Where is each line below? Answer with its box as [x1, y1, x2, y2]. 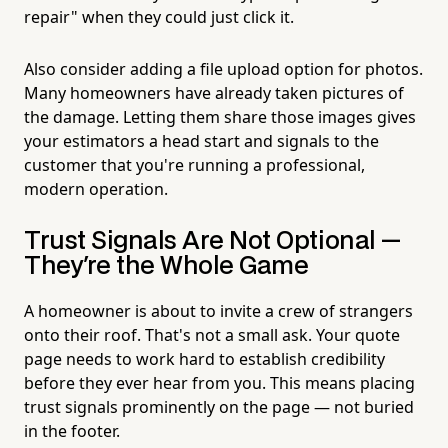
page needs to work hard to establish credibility [24, 347, 385, 370]
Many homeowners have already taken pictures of [24, 81, 404, 104]
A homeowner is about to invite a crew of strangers [24, 299, 413, 322]
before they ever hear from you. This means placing [24, 371, 415, 394]
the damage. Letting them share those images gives [24, 105, 416, 128]
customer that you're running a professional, [24, 153, 365, 176]
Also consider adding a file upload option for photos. [24, 57, 423, 80]
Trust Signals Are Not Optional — [24, 229, 401, 253]
